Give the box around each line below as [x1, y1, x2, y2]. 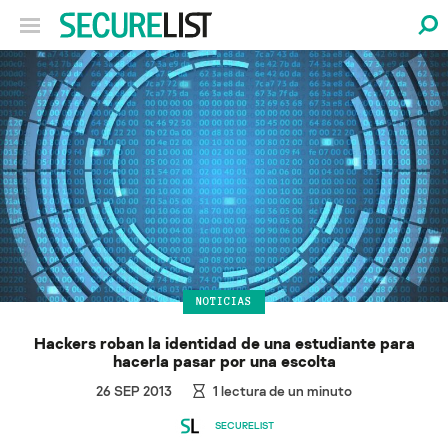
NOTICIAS [196, 295, 252, 308]
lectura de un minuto [217, 381, 352, 399]
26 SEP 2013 [96, 381, 173, 399]
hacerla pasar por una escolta [112, 350, 336, 371]
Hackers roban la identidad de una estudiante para [33, 332, 415, 353]
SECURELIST [214, 419, 274, 432]
